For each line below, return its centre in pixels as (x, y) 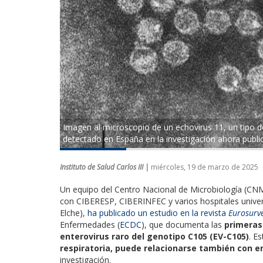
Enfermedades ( (90, 224)
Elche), (74, 213)
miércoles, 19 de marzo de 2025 (205, 167)
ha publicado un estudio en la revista (158, 213)
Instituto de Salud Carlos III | (105, 167)
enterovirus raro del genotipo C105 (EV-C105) (154, 236)
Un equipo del (87, 189)
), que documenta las (183, 224)
